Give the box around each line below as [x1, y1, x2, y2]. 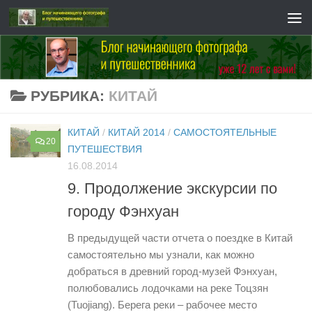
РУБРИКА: [30, 88, 109, 104]
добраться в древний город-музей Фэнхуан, [68, 265, 277, 278]
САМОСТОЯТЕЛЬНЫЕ [173, 127, 276, 138]
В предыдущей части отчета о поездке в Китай [68, 232, 292, 244]
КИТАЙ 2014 [108, 127, 165, 138]
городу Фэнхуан [68, 203, 179, 221]
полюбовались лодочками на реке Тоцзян [68, 282, 268, 295]
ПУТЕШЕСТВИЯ [68, 143, 142, 155]
